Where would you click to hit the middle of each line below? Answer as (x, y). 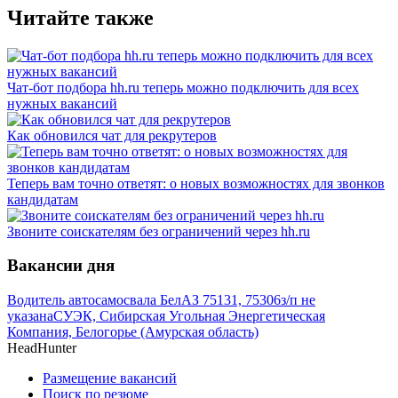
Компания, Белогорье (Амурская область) (133, 332)
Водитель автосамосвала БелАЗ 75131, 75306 (144, 300)
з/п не (298, 300)
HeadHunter (42, 348)
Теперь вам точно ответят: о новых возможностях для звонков (196, 183)
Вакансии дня (61, 266)
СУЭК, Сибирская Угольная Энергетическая (189, 316)
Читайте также (80, 17)
